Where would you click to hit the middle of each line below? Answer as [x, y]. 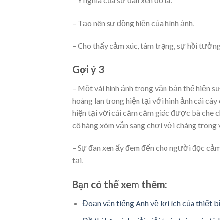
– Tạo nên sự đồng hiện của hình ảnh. [133, 23]
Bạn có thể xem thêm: [120, 184]
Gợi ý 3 [88, 69]
